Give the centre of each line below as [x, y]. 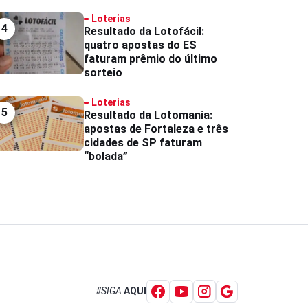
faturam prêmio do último [150, 58]
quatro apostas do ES [140, 45]
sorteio [103, 72]
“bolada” [106, 156]
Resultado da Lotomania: [148, 115]
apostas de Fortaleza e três [156, 129]
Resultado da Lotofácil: [144, 31]
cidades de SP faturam [143, 142]
